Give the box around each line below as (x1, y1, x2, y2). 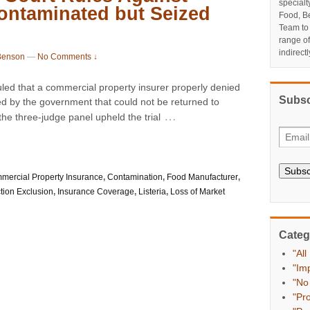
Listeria (138, 186, 166, 197)
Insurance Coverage (57, 186, 134, 197)
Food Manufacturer (167, 172, 238, 182)
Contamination (107, 172, 163, 182)
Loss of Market (170, 186, 225, 197)
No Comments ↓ (37, 52, 98, 62)
